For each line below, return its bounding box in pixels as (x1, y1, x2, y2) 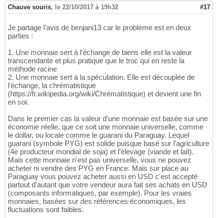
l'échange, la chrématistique (8, 81, 96, 90)
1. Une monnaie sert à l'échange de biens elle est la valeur (8, 48, 192, 56)
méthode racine (8, 64, 57, 73)
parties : (8, 31, 33, 40)
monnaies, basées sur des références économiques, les (8, 197, 186, 205)
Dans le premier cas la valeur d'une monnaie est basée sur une (8, 114, 208, 123)
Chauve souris (8, 3, 51, 11)
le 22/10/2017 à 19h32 (55, 3, 118, 11)
